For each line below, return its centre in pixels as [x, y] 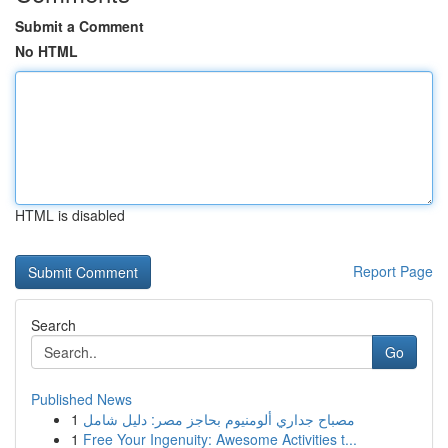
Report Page [393, 271]
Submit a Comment [79, 26]
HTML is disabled [70, 215]
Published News [81, 399]
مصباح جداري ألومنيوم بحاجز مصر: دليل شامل [219, 419]
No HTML [46, 51]
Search [53, 325]
